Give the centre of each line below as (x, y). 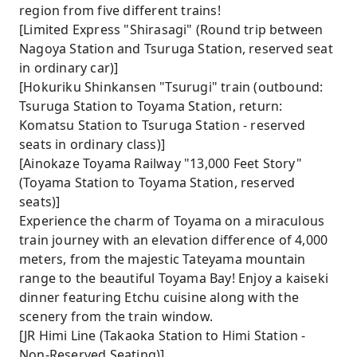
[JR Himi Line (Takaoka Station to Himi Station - (163, 335)
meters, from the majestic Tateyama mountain (163, 259)
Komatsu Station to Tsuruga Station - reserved (163, 125)
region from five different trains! (120, 10)
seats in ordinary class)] (92, 144)
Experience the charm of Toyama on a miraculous (172, 221)
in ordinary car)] (69, 68)
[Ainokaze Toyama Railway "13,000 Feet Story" (161, 163)
